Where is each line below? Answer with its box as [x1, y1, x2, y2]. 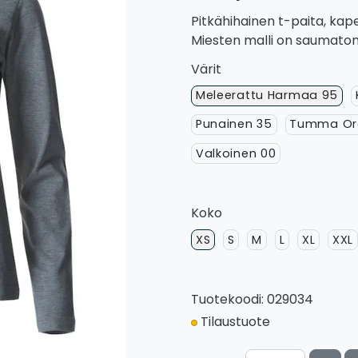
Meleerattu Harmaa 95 [195, 87, 339, 104]
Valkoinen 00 [195, 145, 276, 161]
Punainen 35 [195, 116, 272, 133]
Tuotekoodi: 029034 [191, 290, 313, 309]
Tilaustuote [201, 312, 270, 332]
